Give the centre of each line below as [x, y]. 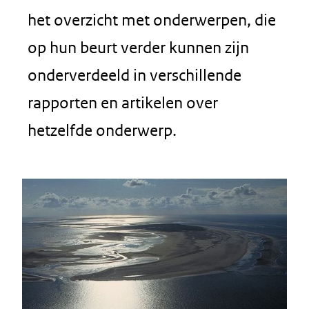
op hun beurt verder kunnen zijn [138, 47]
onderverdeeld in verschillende [134, 75]
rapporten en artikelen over [123, 102]
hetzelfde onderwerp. [102, 130]
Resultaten [68, 182]
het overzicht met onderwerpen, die [152, 20]
